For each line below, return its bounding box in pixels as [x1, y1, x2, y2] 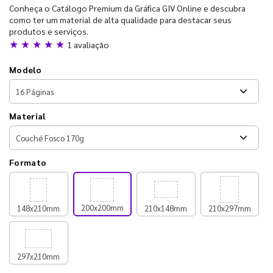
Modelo [9, 64, 41, 75]
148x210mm [17, 203, 60, 213]
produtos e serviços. [9, 26, 88, 37]
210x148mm [144, 203, 188, 213]
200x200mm [80, 202, 124, 213]
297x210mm [17, 251, 60, 261]
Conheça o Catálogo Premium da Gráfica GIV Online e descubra [9, 2, 246, 13]
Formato [9, 157, 47, 168]
